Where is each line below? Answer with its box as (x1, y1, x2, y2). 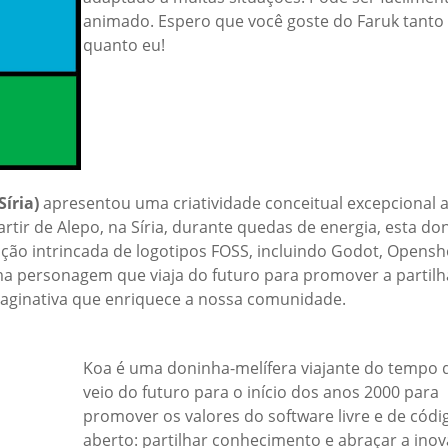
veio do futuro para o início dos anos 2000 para (83, 380, 439, 403)
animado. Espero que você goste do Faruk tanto (83, 9, 444, 32)
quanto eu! (83, 33, 165, 56)
